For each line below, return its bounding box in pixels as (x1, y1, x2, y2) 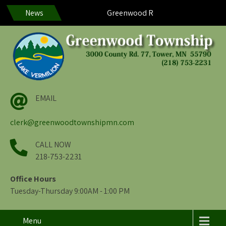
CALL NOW (35, 139, 71, 150)
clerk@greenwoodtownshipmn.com (10, 117, 134, 128)
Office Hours (10, 174, 56, 184)
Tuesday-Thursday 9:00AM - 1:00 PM (10, 186, 130, 196)
